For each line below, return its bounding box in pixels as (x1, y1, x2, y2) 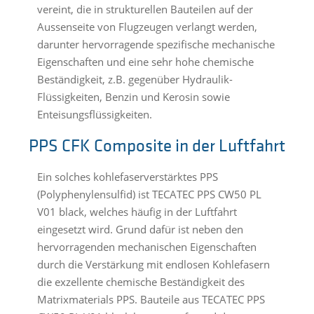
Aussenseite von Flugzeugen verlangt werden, (36, 20, 257, 34)
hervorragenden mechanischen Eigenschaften (36, 240, 257, 254)
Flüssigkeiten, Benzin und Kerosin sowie (36, 90, 230, 104)
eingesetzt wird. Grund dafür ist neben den (36, 222, 243, 237)
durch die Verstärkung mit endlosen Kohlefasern (36, 257, 270, 272)
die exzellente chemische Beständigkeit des (36, 275, 245, 289)
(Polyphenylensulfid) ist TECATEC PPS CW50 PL (36, 187, 261, 202)
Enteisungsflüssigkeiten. (36, 107, 152, 122)
